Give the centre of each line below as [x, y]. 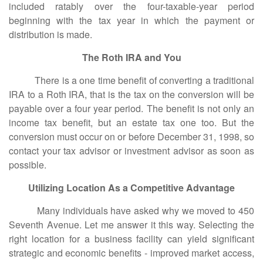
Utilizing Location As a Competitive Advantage [131, 188]
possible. [28, 165]
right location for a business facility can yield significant [131, 239]
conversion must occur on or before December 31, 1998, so [131, 136]
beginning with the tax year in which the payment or [131, 20]
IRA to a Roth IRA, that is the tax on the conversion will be [131, 94]
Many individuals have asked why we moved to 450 [131, 210]
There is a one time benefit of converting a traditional [131, 80]
